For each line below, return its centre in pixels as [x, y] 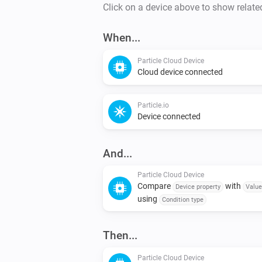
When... [122, 37]
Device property [198, 187]
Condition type [183, 199]
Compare [155, 186]
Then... [120, 235]
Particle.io [153, 105]
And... [118, 153]
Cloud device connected [180, 72]
